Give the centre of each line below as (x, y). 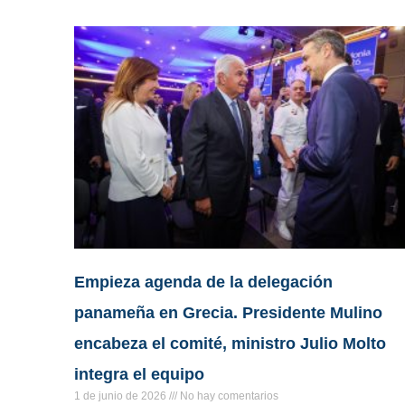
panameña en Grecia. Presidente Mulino (228, 313)
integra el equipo (139, 375)
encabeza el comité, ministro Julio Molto (230, 344)
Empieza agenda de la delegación (203, 283)
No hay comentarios (228, 396)
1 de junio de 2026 (122, 396)
